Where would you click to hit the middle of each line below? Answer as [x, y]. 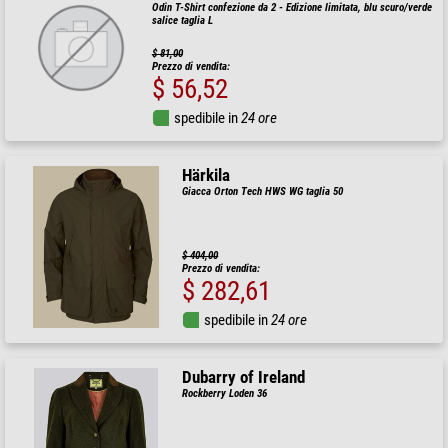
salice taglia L [182, 20]
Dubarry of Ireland [244, 378]
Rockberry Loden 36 [225, 394]
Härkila [206, 175]
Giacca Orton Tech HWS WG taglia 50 [263, 191]
